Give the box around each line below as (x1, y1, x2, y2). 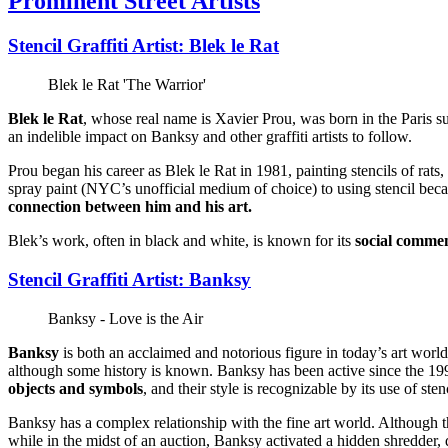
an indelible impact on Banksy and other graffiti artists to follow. (8, 128, 412, 146)
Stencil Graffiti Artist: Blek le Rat (8, 35, 279, 57)
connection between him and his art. (8, 198, 252, 216)
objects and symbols (8, 379, 143, 397)
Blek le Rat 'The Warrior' (48, 76, 206, 94)
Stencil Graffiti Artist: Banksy (8, 268, 251, 290)
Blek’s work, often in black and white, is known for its (8, 232, 355, 250)
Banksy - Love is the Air (48, 309, 203, 327)
